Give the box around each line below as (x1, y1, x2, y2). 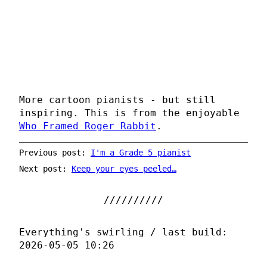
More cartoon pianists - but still (19, 94, 216, 105)
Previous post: (19, 148, 91, 158)
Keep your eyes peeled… (72, 163, 176, 173)
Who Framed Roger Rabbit (19, 120, 156, 132)
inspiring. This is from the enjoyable (19, 107, 240, 119)
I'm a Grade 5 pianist (91, 148, 191, 158)
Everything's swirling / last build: (19, 226, 228, 238)
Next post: (19, 163, 72, 173)
